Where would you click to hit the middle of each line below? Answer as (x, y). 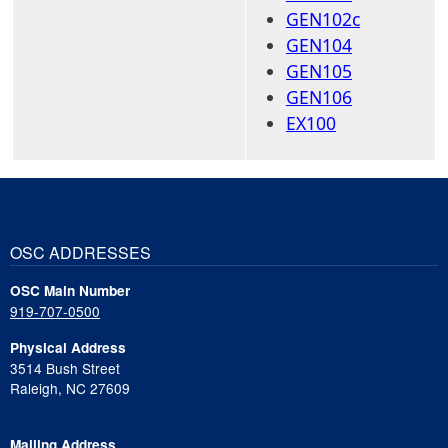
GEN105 (319, 71)
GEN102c (323, 19)
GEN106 (319, 97)
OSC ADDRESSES (80, 253)
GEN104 (319, 45)
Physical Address (68, 347)
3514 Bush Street (65, 367)
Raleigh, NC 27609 (70, 387)
